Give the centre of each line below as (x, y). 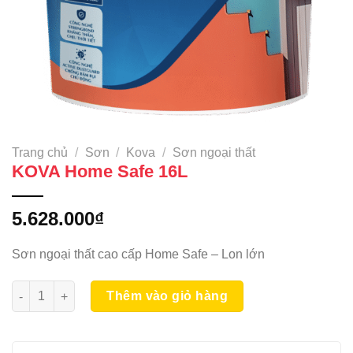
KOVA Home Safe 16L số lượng (94, 289)
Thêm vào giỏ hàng (167, 296)
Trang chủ (40, 152)
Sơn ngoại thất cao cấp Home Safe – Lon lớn (138, 255)
